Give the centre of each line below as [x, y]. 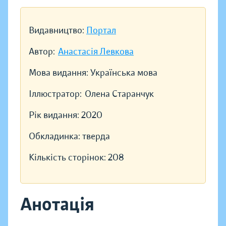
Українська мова [124, 73]
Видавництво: [58, 31]
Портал [101, 31]
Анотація [57, 205]
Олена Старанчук [119, 94]
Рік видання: [55, 115]
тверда [96, 136]
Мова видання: [60, 73]
